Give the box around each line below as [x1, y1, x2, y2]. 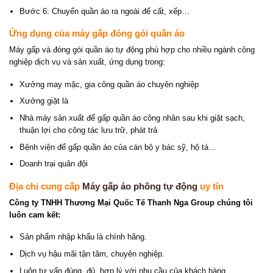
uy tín [197, 181, 224, 192]
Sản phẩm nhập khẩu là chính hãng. [19, 232, 147, 242]
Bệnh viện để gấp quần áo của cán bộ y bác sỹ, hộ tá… [19, 142, 216, 152]
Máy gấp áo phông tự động [82, 181, 197, 192]
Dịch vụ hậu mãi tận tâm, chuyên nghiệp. [19, 249, 165, 259]
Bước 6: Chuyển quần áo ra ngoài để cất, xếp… [19, 6, 190, 16]
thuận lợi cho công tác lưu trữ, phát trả [19, 126, 157, 135]
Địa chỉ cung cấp [9, 181, 82, 192]
